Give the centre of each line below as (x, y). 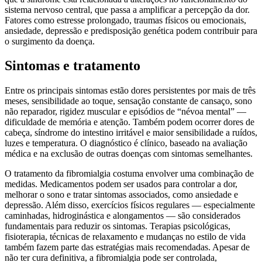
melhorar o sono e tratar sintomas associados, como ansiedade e (121, 195)
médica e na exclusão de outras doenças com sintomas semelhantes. (129, 154)
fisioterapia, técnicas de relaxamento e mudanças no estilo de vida (125, 237)
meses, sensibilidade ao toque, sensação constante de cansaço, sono (128, 101)
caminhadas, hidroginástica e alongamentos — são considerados (123, 216)
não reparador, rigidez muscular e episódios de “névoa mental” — (125, 112)
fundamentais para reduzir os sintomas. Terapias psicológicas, (118, 226)
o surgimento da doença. (51, 41)
